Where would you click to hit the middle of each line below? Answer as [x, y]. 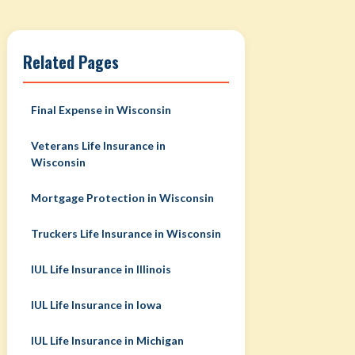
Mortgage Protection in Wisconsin [122, 198]
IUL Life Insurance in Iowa [96, 305]
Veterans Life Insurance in [98, 145]
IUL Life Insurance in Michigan [107, 340]
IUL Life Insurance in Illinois [101, 269]
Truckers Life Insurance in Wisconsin [126, 233]
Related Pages [71, 62]
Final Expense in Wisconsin [101, 110]
